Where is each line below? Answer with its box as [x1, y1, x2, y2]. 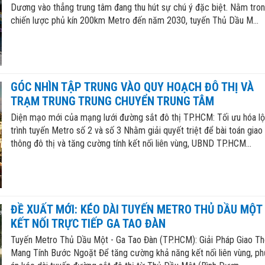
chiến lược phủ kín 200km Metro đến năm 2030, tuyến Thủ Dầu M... [10, 15, 258, 27]
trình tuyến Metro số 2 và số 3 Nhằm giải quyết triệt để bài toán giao [10, 124, 263, 136]
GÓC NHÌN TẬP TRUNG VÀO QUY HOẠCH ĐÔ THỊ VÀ [10, 79, 254, 94]
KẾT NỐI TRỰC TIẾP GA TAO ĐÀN [10, 216, 166, 231]
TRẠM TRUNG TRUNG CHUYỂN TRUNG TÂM [10, 93, 214, 108]
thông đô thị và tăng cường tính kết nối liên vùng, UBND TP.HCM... [10, 137, 251, 149]
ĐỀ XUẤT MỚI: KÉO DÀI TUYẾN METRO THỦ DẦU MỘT [10, 202, 262, 216]
